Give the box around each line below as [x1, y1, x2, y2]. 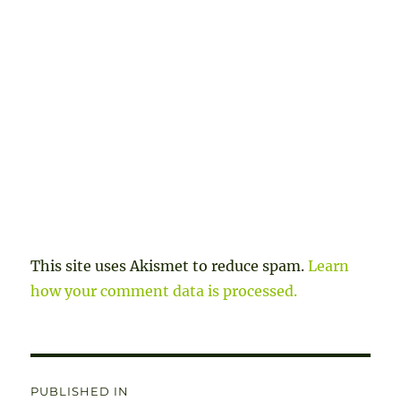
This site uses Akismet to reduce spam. [30, 256, 309, 275]
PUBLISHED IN [30, 383, 130, 398]
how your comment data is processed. [30, 281, 298, 300]
